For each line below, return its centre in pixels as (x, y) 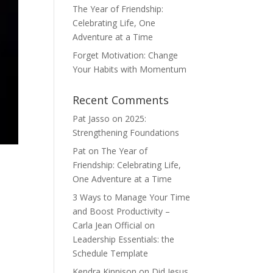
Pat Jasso (91, 118)
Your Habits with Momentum (130, 69)
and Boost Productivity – (122, 211)
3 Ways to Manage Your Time (132, 197)
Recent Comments (121, 100)
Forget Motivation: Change (126, 55)
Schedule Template (111, 253)
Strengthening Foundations (126, 132)
